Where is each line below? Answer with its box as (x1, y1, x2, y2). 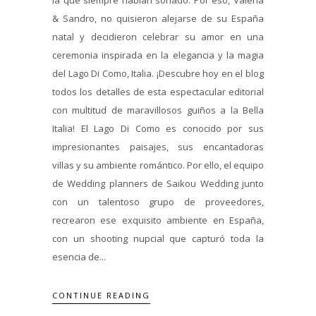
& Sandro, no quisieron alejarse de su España (52, 11, 264, 25)
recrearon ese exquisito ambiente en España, (52, 213, 264, 226)
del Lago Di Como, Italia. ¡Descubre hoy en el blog (52, 66, 264, 80)
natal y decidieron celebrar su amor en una (52, 30, 264, 43)
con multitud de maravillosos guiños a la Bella (52, 103, 264, 116)
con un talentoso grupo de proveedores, (52, 195, 264, 208)
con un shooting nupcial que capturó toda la (52, 231, 264, 245)
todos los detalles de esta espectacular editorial (52, 85, 264, 98)
